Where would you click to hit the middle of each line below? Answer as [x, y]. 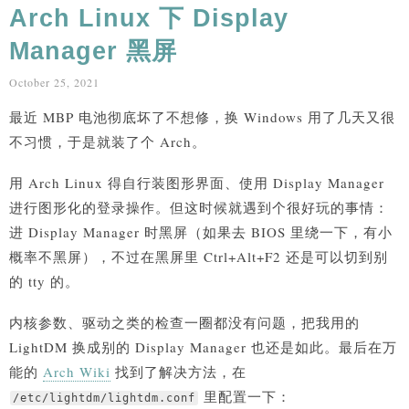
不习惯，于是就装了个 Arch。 [108, 141]
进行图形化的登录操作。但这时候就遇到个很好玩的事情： [199, 207]
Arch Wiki [77, 371]
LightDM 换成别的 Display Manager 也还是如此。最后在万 [203, 346]
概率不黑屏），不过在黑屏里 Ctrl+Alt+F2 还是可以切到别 [199, 256]
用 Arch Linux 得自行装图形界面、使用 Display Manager [197, 182]
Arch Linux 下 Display [149, 18]
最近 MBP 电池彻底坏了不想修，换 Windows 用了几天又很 [202, 116]
